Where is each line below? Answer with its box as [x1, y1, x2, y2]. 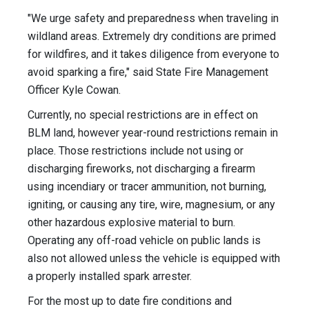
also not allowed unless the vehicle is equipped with [28, 252, 280, 266]
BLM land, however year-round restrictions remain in [28, 126, 278, 140]
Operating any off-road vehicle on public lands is [28, 234, 261, 248]
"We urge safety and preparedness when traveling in [28, 12, 279, 26]
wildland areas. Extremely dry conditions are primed [28, 30, 276, 43]
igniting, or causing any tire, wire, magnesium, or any [28, 198, 275, 212]
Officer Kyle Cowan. [28, 83, 121, 97]
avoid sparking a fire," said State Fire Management [28, 66, 268, 79]
